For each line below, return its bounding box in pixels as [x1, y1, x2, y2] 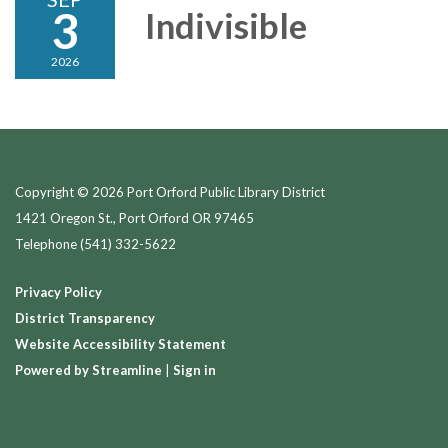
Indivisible [145, 4, 314, 47]
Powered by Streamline [15, 362, 162, 379]
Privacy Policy [15, 284, 102, 301]
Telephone [15, 236, 77, 253]
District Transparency [15, 310, 155, 327]
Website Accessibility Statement [15, 336, 226, 353]
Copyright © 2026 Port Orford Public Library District [15, 184, 325, 201]
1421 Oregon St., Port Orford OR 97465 [15, 210, 254, 227]
